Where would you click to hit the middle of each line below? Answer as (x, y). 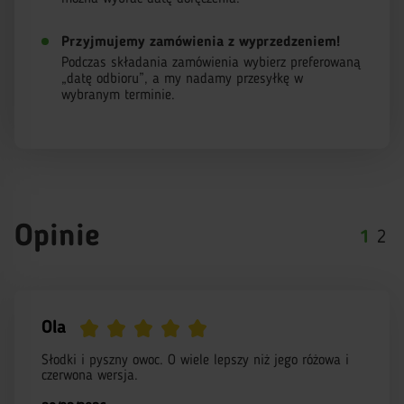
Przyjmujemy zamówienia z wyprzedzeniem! (201, 42)
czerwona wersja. (90, 376)
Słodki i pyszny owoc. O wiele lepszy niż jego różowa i (195, 361)
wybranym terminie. (118, 96)
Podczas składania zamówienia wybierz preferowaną (211, 63)
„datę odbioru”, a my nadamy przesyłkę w (182, 79)
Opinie (57, 237)
